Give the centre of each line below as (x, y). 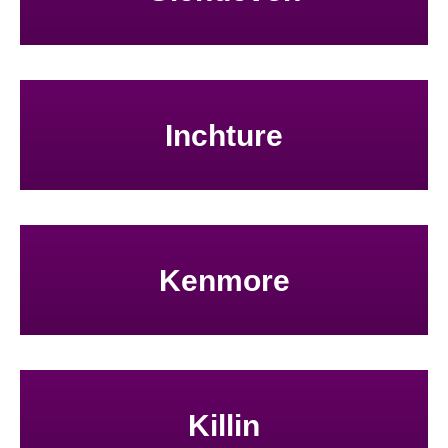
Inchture (224, 135)
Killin (224, 425)
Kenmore (224, 280)
